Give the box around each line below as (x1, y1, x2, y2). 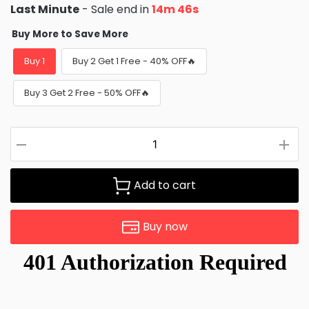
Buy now (142, 219, 188, 235)
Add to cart (134, 177, 196, 194)
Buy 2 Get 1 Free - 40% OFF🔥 (72, 54, 196, 68)
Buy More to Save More (12, 28, 128, 41)
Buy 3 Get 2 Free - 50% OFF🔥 (24, 86, 150, 100)
